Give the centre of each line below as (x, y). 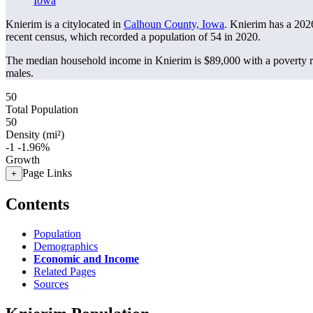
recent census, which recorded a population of (108, 37)
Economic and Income (86, 259)
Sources (51, 284)
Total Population (42, 109)
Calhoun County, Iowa (174, 24)
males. (20, 73)
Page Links (47, 173)
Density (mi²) (35, 134)
